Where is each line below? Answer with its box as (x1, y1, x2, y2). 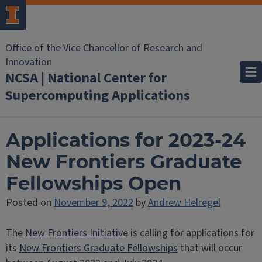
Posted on (5, 195, 54, 210)
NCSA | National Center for (5, 68, 167, 88)
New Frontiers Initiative (25, 226, 128, 240)
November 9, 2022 (53, 195, 133, 210)
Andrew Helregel (147, 195, 220, 210)
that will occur (177, 241, 242, 256)
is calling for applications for (127, 226, 254, 240)
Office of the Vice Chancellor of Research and (5, 41, 202, 56)
